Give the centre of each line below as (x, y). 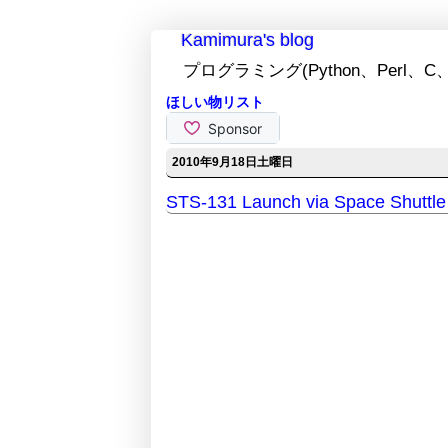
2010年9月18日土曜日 (232, 162)
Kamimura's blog (247, 40)
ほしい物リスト (214, 102)
